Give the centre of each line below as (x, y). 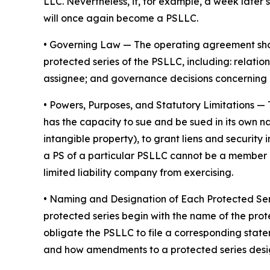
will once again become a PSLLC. (121, 18)
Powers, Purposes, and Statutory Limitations (152, 105)
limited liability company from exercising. (138, 173)
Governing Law (85, 45)
